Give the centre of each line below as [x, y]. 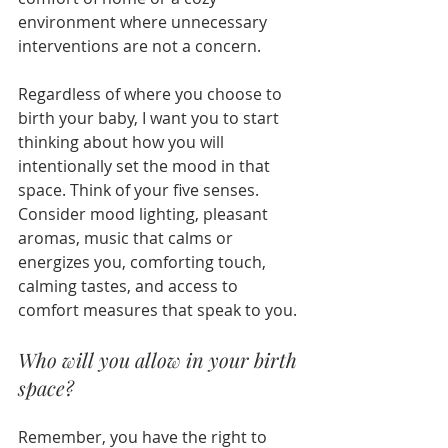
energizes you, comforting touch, [144, 262]
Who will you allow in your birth [160, 360]
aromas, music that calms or [127, 238]
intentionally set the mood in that [146, 166]
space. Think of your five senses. [140, 190]
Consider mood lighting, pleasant [145, 214]
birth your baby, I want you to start [150, 118]
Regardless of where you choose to [152, 94]
